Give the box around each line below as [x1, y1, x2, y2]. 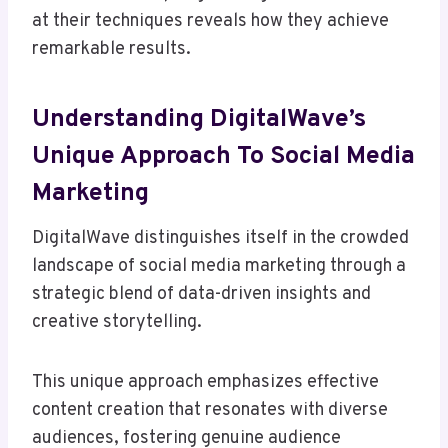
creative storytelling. [32, 311, 202, 335]
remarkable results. [32, 38, 191, 62]
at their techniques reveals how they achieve [32, 10, 389, 34]
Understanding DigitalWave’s [32, 103, 366, 136]
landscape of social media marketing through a [32, 255, 406, 279]
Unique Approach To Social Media [32, 140, 415, 173]
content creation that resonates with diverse [32, 399, 388, 423]
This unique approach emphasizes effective [32, 371, 379, 395]
